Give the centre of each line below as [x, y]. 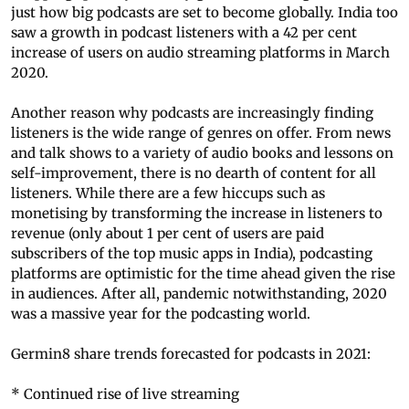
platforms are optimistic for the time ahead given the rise [203, 274]
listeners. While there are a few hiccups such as [168, 194]
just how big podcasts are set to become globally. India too [204, 13]
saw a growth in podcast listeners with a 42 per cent [184, 33]
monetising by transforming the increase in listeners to [197, 214]
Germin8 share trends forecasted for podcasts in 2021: [191, 354]
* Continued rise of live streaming [125, 394]
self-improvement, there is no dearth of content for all [194, 173]
